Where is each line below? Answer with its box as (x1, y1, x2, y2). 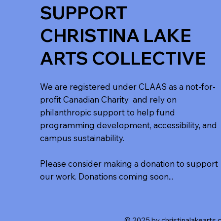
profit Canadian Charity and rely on (39, 94, 177, 105)
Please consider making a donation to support (39, 158, 218, 169)
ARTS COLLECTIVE (39, 47, 206, 70)
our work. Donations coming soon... (39, 171, 173, 182)
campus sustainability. (39, 132, 124, 143)
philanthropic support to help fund (39, 107, 175, 117)
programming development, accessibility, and (39, 119, 217, 130)
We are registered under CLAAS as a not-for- (39, 81, 216, 92)
